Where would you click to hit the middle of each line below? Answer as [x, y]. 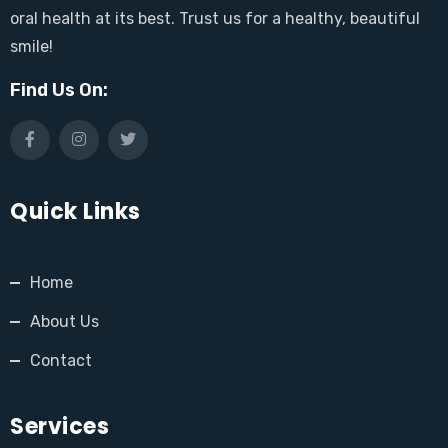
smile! [31, 46]
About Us [64, 321]
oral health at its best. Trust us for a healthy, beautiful [215, 18]
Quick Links [75, 211]
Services [59, 426]
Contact [61, 360]
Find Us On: [59, 89]
